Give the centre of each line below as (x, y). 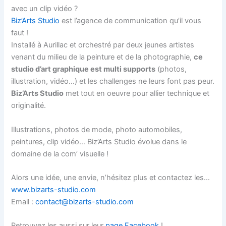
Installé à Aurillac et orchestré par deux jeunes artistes (103, 45)
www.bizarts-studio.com (54, 189)
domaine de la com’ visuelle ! (60, 154)
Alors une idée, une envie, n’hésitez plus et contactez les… (111, 177)
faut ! (20, 33)
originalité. (29, 106)
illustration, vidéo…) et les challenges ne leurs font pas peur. (113, 81)
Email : (23, 202)
